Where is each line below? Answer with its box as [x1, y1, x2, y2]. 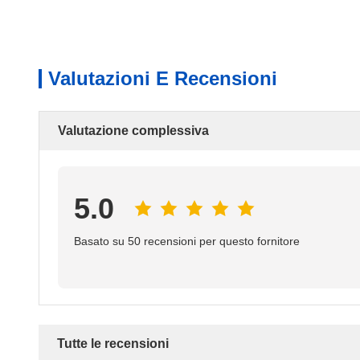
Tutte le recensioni [57, 337, 169, 350]
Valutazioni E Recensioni [48, 67, 277, 89]
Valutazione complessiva [58, 124, 209, 137]
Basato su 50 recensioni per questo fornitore [74, 235, 300, 247]
